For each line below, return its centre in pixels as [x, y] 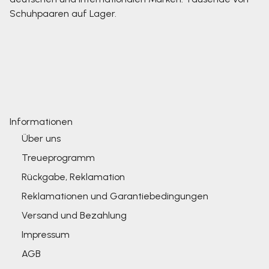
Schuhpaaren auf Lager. [63, 14]
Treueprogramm [58, 158]
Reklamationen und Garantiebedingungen [115, 196]
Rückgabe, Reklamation [73, 177]
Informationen [41, 122]
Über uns [41, 138]
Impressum [46, 234]
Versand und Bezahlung [74, 215]
